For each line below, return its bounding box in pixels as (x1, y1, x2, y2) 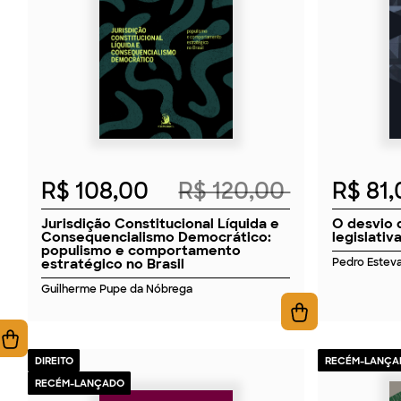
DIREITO (34, 354, 73, 367)
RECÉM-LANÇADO (34, 377, 124, 390)
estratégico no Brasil (41, 253, 185, 273)
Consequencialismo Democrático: (41, 226, 272, 246)
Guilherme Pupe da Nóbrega (41, 282, 193, 297)
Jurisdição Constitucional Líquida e (41, 213, 280, 233)
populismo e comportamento (41, 240, 242, 260)
